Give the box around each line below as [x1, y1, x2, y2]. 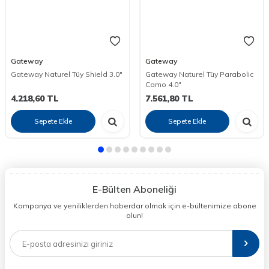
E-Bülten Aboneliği [92, 183, 177, 196]
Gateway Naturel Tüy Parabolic [145, 70, 253, 79]
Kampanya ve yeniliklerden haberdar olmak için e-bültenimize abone [13, 201, 256, 211]
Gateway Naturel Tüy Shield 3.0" [11, 70, 122, 79]
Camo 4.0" [145, 80, 181, 89]
